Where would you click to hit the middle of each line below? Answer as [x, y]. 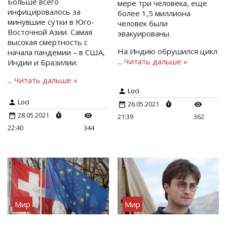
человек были [143, 24]
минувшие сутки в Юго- [51, 22]
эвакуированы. [144, 34]
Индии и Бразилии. [43, 63]
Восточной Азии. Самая [50, 32]
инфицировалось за [44, 12]
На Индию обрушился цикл [168, 51]
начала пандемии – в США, [56, 52]
